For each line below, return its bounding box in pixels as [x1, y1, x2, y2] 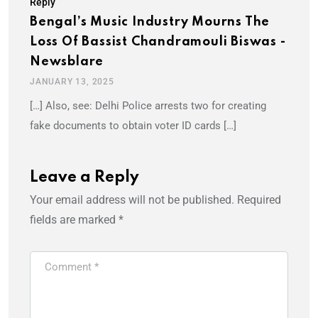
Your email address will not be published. [30, 193, 234, 207]
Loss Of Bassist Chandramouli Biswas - [30, 35, 286, 49]
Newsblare [30, 55, 104, 69]
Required [237, 193, 281, 207]
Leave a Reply [30, 170, 139, 186]
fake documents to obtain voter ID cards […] [30, 119, 236, 133]
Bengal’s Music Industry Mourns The [30, 16, 270, 29]
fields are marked [30, 213, 119, 227]
